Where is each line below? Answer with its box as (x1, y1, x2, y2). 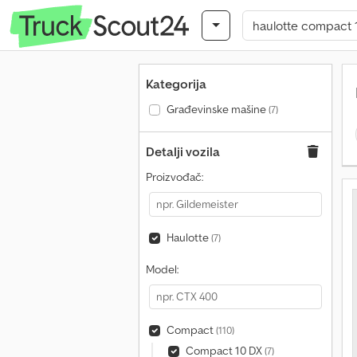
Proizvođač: (146, 170, 203, 184)
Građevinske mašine (166, 102, 269, 116)
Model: (146, 262, 178, 277)
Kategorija (146, 76, 206, 92)
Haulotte (166, 230, 211, 245)
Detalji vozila (146, 143, 220, 159)
